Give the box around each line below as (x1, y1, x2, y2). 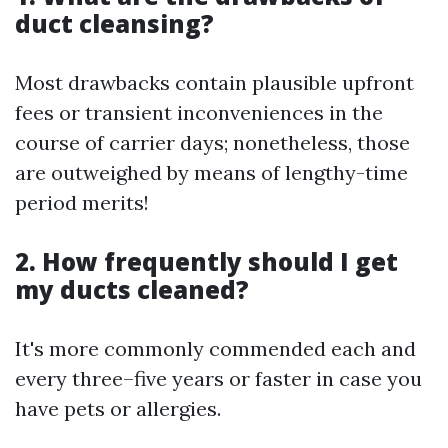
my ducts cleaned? (15, 273, 249, 307)
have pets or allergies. (15, 396, 221, 422)
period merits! (15, 190, 149, 216)
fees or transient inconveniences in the (15, 100, 383, 126)
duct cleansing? (15, 7, 214, 41)
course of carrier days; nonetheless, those (15, 130, 410, 156)
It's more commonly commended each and (15, 336, 416, 362)
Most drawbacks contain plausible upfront (15, 70, 414, 96)
